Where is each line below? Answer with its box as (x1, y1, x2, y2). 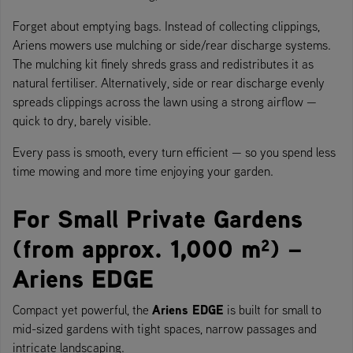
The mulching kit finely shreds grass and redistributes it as (13, 55, 314, 72)
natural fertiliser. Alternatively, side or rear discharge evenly (13, 74, 325, 91)
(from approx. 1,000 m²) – (13, 230, 303, 266)
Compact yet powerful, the (13, 301, 152, 318)
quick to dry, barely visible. (13, 112, 151, 128)
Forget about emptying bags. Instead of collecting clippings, (13, 17, 320, 34)
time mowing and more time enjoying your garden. (13, 162, 273, 179)
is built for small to (224, 301, 321, 318)
